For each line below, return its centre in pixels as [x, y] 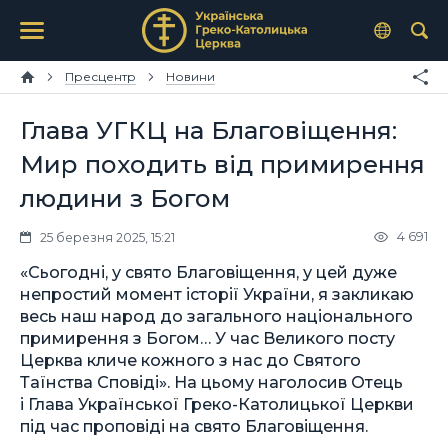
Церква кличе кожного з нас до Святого [190, 359]
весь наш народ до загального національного [216, 315]
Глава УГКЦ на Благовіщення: [208, 130]
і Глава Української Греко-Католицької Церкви [217, 403]
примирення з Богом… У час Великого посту [207, 337]
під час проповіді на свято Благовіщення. [194, 425]
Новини [190, 76]
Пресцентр [100, 76]
